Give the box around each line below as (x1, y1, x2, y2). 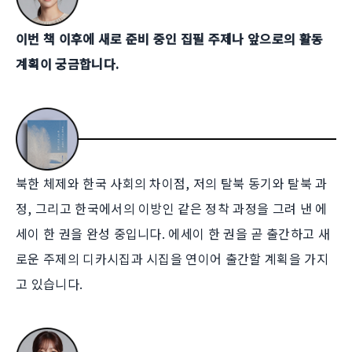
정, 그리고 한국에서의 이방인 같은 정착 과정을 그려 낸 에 (16, 199, 328, 218)
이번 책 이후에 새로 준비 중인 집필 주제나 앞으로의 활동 (16, 28, 324, 48)
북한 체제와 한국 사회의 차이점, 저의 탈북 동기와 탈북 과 (16, 174, 328, 193)
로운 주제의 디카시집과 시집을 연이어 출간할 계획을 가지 (16, 249, 328, 269)
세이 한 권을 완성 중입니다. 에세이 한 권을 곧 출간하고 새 (16, 224, 330, 244)
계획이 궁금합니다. (16, 53, 119, 73)
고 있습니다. (16, 274, 83, 294)
